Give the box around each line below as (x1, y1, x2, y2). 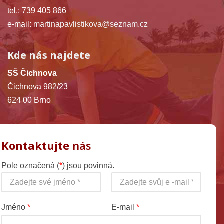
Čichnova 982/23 (7, 82, 68, 91)
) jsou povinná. (62, 161, 114, 170)
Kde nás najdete (7, 48, 90, 62)
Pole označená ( (1, 161, 59, 170)
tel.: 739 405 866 (7, 6, 68, 15)
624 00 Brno (7, 95, 51, 104)
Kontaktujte (1, 137, 69, 153)
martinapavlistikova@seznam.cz (33, 19, 148, 28)
